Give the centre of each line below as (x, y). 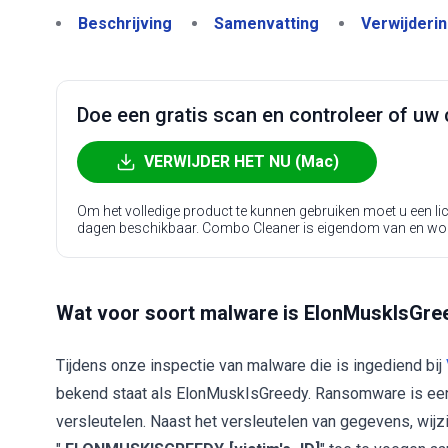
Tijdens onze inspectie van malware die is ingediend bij (251, 365)
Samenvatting (266, 23)
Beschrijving (125, 23)
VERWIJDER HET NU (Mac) (241, 161)
